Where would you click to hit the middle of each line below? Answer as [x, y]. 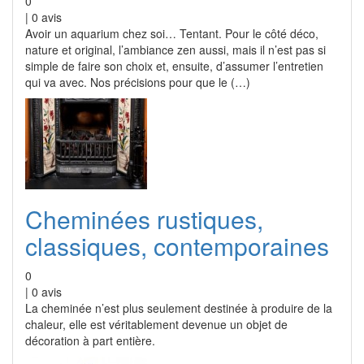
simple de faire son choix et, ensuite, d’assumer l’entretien [174, 66]
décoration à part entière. [90, 340]
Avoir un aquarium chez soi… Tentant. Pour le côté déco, [172, 33]
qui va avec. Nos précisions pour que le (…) [138, 82]
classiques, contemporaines [177, 246]
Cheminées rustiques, [144, 219]
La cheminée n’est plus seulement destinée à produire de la [179, 308]
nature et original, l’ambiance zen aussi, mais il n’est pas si [175, 50]
